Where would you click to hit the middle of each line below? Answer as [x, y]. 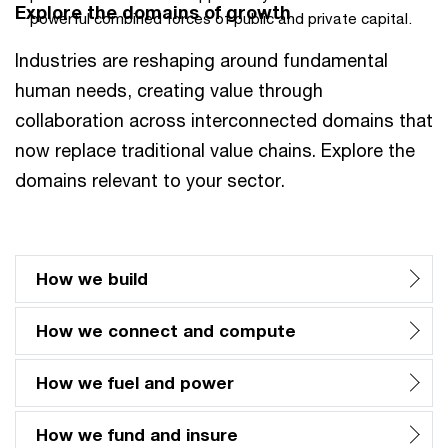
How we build [92, 278]
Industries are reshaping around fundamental [201, 59]
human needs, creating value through [169, 89]
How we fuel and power [135, 382]
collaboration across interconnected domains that [224, 119]
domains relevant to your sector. [150, 179]
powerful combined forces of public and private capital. [221, 17]
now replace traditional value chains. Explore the [215, 149]
